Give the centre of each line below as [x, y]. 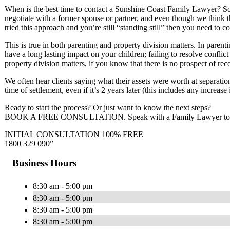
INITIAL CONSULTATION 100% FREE [74, 134]
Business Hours [44, 163]
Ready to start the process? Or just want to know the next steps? [108, 107]
